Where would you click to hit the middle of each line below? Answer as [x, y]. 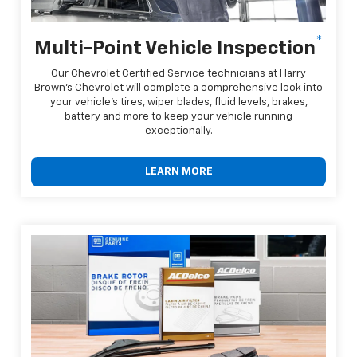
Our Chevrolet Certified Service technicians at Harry [178, 73]
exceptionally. [178, 131]
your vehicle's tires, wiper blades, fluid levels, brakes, [178, 102]
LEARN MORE [178, 171]
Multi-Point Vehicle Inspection [175, 48]
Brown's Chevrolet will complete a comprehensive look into [178, 88]
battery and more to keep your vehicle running [178, 116]
